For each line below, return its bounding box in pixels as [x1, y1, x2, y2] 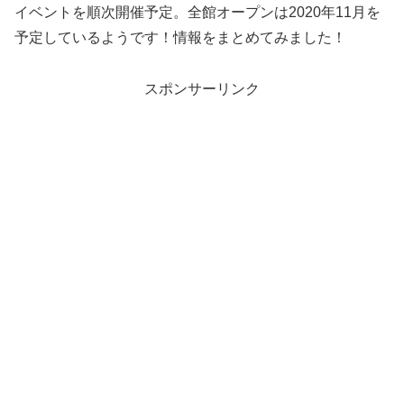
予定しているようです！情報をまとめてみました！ [14, 30, 346, 46]
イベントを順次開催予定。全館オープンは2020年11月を [14, 5, 381, 21]
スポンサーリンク [144, 81, 260, 97]
